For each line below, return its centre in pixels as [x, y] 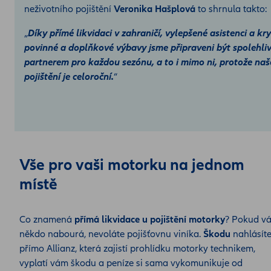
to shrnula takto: [231, 9]
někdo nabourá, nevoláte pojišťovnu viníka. [110, 234]
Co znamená [47, 219]
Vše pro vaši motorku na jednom [132, 165]
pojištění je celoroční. [69, 77]
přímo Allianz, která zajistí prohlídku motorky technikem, [137, 248]
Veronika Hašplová [155, 9]
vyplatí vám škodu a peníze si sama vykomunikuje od [131, 263]
